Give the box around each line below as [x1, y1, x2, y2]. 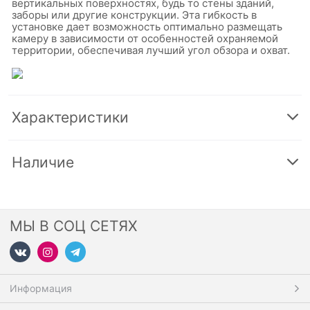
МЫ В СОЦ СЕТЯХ [10, 217, 137, 235]
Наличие [12, 153, 74, 171]
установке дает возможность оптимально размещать [12, 19, 282, 33]
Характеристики [12, 108, 129, 126]
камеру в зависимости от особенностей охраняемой [12, 31, 278, 45]
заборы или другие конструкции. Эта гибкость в [12, 8, 257, 21]
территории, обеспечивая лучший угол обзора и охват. [12, 43, 290, 57]
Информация [10, 282, 72, 294]
